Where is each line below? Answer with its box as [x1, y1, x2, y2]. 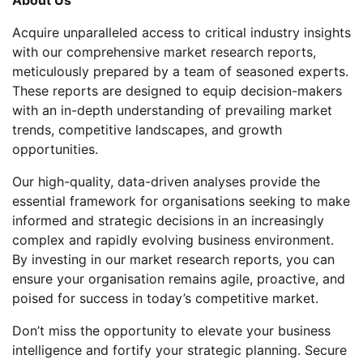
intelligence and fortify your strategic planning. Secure [12, 341, 347, 358]
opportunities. [12, 140, 98, 157]
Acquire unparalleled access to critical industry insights [12, 23, 351, 41]
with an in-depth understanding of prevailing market [12, 101, 332, 118]
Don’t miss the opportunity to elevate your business [12, 322, 331, 339]
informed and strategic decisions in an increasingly [12, 211, 324, 228]
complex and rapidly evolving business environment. [12, 231, 334, 248]
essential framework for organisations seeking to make [12, 192, 350, 209]
